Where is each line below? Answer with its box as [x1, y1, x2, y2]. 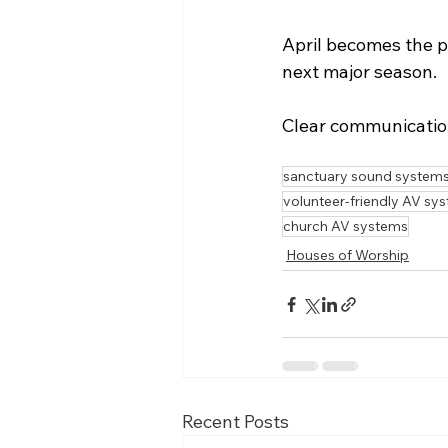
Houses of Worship [286, 246, 409, 264]
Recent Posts [182, 410, 289, 433]
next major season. [282, 60, 437, 83]
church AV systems [283, 217, 408, 235]
